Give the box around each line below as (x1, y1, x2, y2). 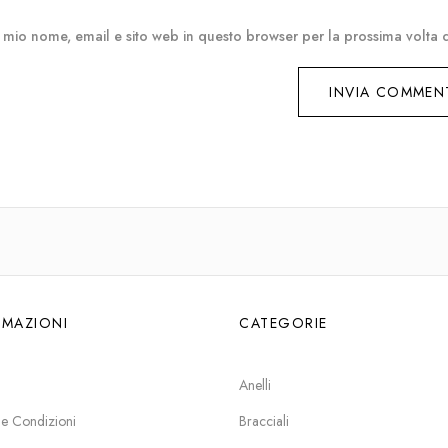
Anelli (239, 375, 271, 395)
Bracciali (239, 411, 289, 431)
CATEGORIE (239, 313, 328, 333)
